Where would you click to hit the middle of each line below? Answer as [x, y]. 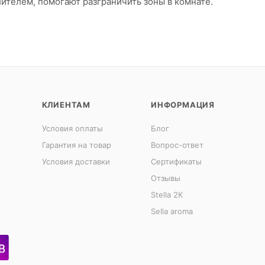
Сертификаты [176, 161]
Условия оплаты [72, 128]
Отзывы [165, 178]
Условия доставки [76, 161]
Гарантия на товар [76, 145]
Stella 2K [167, 194]
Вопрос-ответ [177, 145]
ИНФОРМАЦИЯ [182, 104]
